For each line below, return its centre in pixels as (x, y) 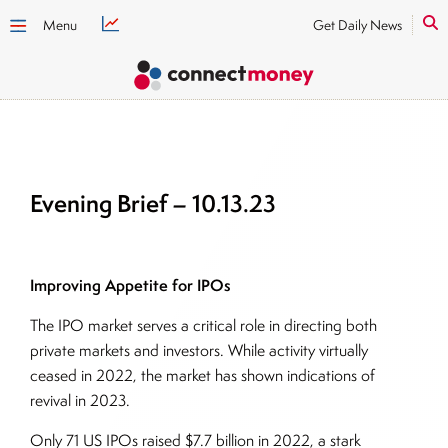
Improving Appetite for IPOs (130, 285)
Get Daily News (357, 25)
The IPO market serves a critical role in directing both (203, 325)
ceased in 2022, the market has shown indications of (202, 375)
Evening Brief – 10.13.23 (153, 203)
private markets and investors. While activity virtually (199, 350)
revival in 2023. (80, 400)
